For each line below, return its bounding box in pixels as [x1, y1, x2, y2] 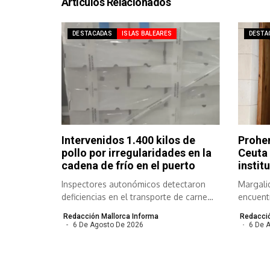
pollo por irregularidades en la [61, 146, 212, 160]
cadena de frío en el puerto [61, 159, 195, 172]
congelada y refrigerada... [61, 204, 163, 215]
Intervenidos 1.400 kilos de [61, 134, 195, 147]
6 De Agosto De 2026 [72, 221, 143, 230]
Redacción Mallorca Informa [63, 212, 159, 221]
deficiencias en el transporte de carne [61, 192, 207, 202]
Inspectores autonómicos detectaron [61, 179, 206, 190]
